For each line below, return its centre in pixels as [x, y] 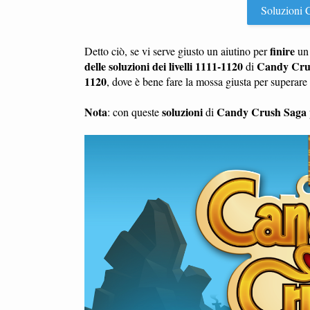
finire [282, 51]
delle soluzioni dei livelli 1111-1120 [164, 66]
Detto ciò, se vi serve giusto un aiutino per [177, 51]
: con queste [135, 112]
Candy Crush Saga [262, 112]
